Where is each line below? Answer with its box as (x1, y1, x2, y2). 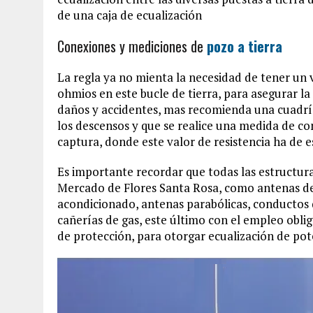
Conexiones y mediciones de (57, 35, 207, 57)
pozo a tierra (207, 35, 282, 57)
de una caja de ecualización (57, 6, 202, 23)
